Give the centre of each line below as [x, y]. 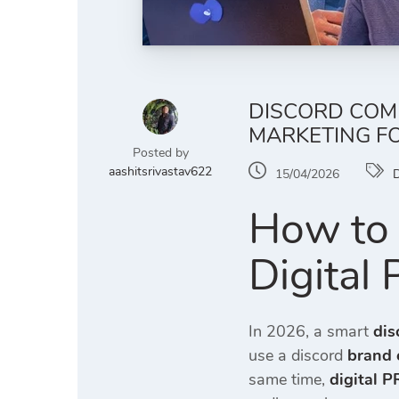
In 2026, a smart [311, 331]
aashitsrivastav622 [160, 171]
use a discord [296, 355]
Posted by [160, 153]
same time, [289, 379]
